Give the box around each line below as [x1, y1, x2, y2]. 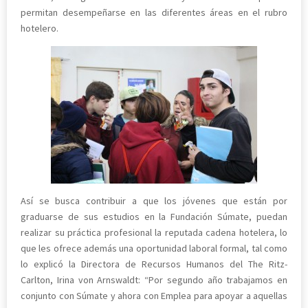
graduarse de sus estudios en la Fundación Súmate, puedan [21, 210, 287, 223]
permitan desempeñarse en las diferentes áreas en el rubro [21, 5, 287, 19]
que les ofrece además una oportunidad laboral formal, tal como [21, 241, 287, 254]
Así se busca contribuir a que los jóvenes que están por [21, 194, 287, 207]
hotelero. [21, 21, 58, 34]
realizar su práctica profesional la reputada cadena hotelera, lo [21, 225, 287, 239]
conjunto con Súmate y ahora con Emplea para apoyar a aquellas [21, 289, 287, 302]
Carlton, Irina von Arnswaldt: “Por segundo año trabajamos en [21, 273, 287, 286]
